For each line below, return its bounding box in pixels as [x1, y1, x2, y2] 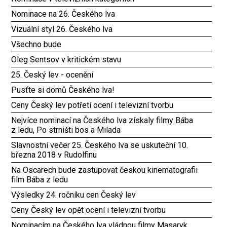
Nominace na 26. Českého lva [11, 9, 116, 19]
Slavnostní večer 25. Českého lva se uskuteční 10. [11, 140, 188, 150]
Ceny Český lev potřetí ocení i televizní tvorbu [11, 100, 174, 110]
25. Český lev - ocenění [11, 70, 94, 80]
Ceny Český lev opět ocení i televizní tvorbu [11, 205, 166, 215]
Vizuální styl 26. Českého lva [11, 24, 113, 34]
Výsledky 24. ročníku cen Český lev [11, 190, 136, 200]
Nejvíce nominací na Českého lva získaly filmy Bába [11, 116, 194, 125]
